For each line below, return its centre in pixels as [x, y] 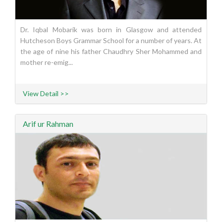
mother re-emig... [47, 62]
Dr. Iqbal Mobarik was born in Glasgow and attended [111, 30]
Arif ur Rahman [48, 124]
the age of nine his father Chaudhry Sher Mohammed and [111, 52]
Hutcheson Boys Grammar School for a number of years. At [111, 41]
